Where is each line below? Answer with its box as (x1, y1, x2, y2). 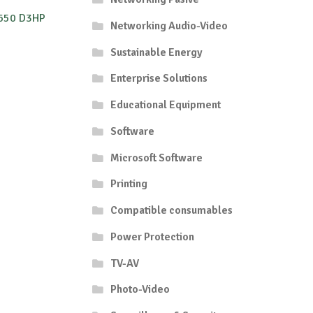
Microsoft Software (110, 150, 203, 165)
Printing (110, 177, 147, 191)
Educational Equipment (110, 98, 221, 112)
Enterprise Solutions (110, 71, 208, 86)
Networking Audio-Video (110, 18, 228, 33)
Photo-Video (110, 282, 170, 297)
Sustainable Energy (110, 45, 203, 59)
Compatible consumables (110, 203, 233, 218)
